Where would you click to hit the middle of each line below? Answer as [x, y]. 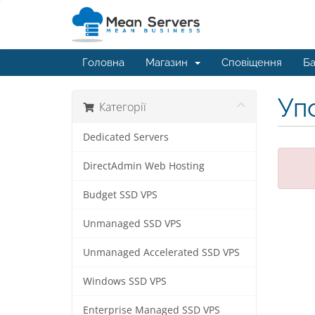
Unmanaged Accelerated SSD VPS [161, 252]
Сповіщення [252, 63]
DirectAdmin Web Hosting [144, 166]
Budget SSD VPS [120, 195]
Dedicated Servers [126, 137]
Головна [103, 63]
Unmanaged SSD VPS [132, 224]
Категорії [120, 107]
